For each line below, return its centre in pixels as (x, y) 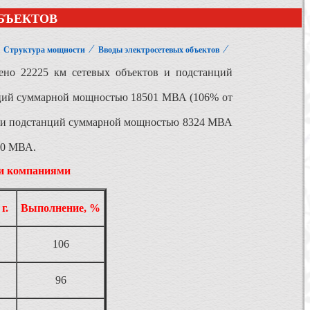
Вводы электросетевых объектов (159, 50)
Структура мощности (44, 50)
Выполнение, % (61, 208)
